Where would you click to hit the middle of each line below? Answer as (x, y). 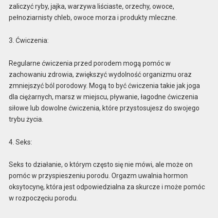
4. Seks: (20, 142)
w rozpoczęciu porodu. (43, 198)
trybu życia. (26, 119)
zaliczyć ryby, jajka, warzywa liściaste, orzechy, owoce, (91, 7)
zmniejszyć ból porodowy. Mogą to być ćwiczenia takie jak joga (104, 85)
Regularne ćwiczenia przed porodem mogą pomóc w (90, 63)
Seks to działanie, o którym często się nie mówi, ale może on (100, 165)
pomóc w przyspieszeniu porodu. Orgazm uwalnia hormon (98, 176)
